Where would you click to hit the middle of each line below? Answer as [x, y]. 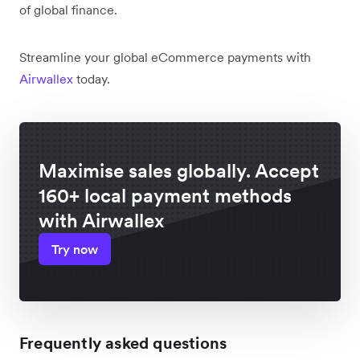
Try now [75, 249]
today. [92, 78]
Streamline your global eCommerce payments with [165, 57]
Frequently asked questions [123, 343]
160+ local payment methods [165, 195]
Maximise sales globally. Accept [179, 170]
